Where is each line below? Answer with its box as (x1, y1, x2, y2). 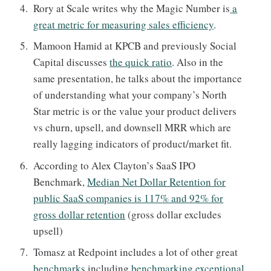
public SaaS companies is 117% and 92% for (33, 191, 224, 205)
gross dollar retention (33, 207, 126, 221)
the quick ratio (109, 55, 172, 70)
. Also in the (172, 55, 224, 70)
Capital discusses (33, 55, 110, 70)
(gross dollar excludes (125, 207, 222, 221)
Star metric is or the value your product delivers (33, 104, 237, 119)
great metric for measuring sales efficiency (33, 17, 214, 31)
